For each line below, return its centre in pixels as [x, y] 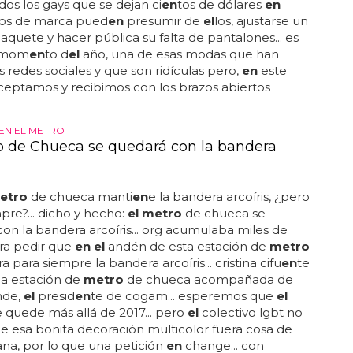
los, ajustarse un [261, 21]
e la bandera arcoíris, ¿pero [229, 197]
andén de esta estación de [187, 246]
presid [54, 296]
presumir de [163, 21]
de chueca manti [80, 197]
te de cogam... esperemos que [183, 296]
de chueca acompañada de [208, 279]
